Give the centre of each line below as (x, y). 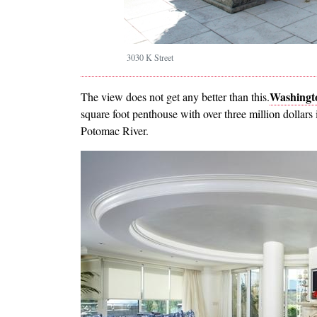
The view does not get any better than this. (175, 97)
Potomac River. (115, 131)
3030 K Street (150, 58)
